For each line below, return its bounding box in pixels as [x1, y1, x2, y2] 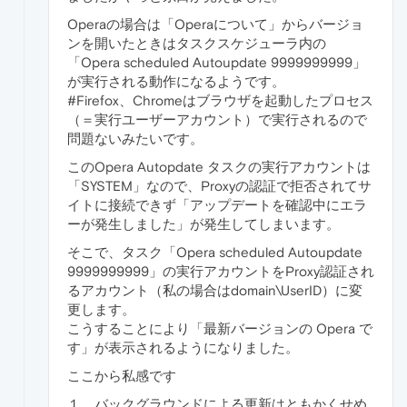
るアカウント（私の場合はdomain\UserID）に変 [67, 283, 362, 299]
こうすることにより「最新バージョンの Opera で [67, 321, 372, 337]
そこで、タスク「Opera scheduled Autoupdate [67, 244, 362, 261]
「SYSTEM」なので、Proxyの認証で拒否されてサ [67, 178, 372, 194]
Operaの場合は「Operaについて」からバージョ [67, 16, 363, 33]
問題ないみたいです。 [67, 131, 203, 147]
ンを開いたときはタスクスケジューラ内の [67, 35, 326, 52]
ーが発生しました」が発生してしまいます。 [67, 216, 340, 233]
